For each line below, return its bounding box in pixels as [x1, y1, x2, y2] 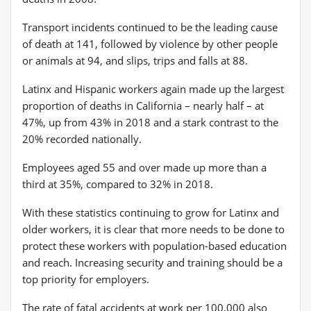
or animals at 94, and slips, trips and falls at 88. [22, 53, 248, 67]
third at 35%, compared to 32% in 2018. [22, 176, 213, 191]
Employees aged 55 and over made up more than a [22, 160, 267, 174]
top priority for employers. [22, 271, 149, 286]
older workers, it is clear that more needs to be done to [22, 221, 285, 236]
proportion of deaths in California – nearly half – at [22, 98, 264, 112]
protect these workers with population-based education [22, 238, 287, 253]
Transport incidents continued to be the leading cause [22, 19, 278, 34]
